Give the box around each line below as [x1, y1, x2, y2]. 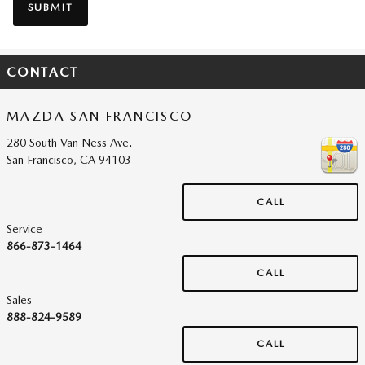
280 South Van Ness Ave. [7, 136, 132, 150]
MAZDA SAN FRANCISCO [7, 108, 193, 124]
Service [7, 222, 42, 235]
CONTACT [7, 64, 79, 80]
